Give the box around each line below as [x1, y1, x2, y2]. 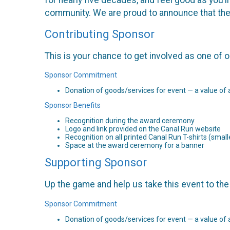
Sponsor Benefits [45, 101, 101, 110]
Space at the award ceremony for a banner [65, 141, 204, 150]
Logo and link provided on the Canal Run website [65, 125, 221, 133]
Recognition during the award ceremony [65, 117, 195, 125]
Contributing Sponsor [45, 28, 155, 41]
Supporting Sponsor [45, 156, 147, 169]
